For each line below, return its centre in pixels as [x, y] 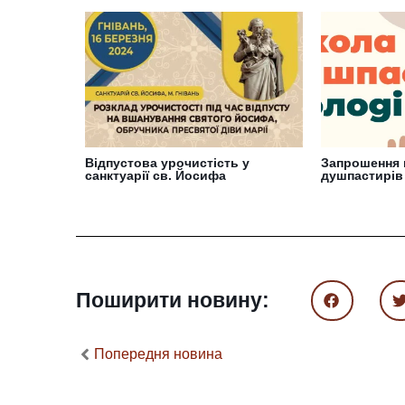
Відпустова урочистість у [167, 163]
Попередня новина [158, 354]
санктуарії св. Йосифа [155, 175]
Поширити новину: [173, 300]
